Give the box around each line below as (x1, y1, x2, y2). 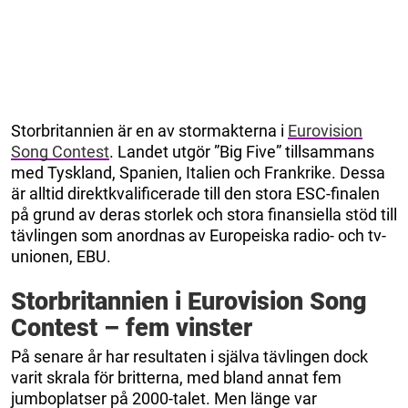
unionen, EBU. (11, 246, 111, 266)
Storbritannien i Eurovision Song (11, 286, 367, 316)
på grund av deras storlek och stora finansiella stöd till (11, 204, 397, 224)
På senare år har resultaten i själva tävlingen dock (11, 346, 368, 366)
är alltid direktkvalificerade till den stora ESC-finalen (11, 183, 380, 203)
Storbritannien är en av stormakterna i (11, 120, 288, 140)
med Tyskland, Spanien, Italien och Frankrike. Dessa (11, 162, 385, 182)
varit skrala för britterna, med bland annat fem (11, 367, 342, 387)
